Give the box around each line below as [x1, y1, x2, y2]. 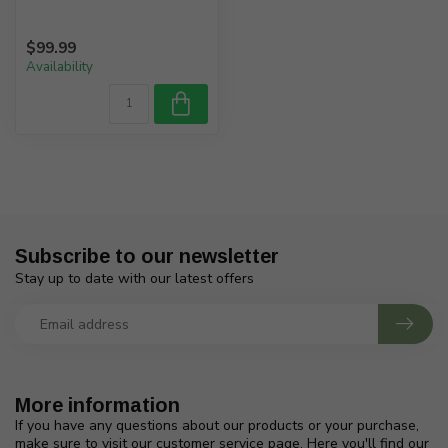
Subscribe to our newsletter [15, 245, 279, 268]
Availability [26, 58, 93, 77]
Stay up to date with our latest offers [15, 269, 254, 289]
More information [15, 394, 180, 417]
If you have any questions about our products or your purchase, [15, 416, 419, 436]
